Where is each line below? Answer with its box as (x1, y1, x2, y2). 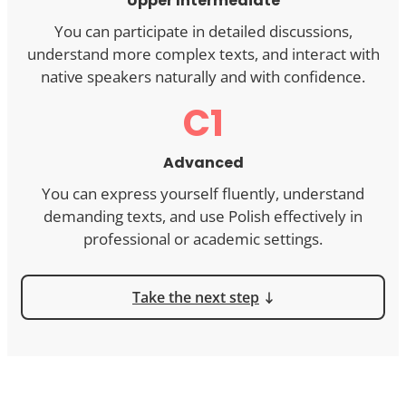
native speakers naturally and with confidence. (41, 65, 365, 87)
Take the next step (132, 286, 259, 307)
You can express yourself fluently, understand (42, 182, 364, 204)
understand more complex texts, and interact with (26, 43, 380, 64)
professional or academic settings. (83, 227, 323, 249)
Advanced (162, 151, 244, 173)
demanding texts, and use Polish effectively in (43, 205, 362, 227)
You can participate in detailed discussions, (53, 20, 353, 42)
